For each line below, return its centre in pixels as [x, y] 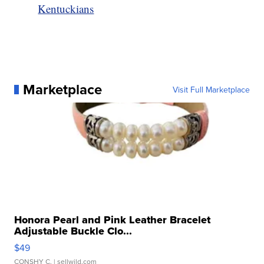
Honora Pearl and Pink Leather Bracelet [113, 220]
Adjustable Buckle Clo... [73, 231]
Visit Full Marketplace [211, 89]
